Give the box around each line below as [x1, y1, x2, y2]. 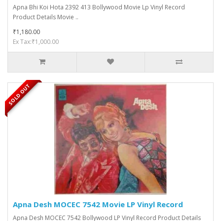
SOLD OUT [7, 82, 32, 107]
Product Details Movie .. [13, 13, 78, 21]
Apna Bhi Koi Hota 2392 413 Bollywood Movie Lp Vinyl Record [13, 3, 185, 11]
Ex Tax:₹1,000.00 [13, 37, 59, 46]
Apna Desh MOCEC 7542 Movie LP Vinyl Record [13, 199, 183, 209]
